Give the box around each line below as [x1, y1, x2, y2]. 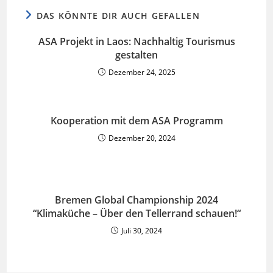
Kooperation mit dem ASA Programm [50, 114, 223, 128]
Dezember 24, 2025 [108, 67, 175, 78]
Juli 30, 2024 [121, 225, 162, 236]
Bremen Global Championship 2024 [55, 193, 218, 207]
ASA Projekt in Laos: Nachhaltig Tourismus [38, 35, 235, 49]
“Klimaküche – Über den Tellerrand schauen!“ [32, 207, 241, 221]
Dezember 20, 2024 [108, 133, 175, 144]
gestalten [115, 48, 158, 62]
